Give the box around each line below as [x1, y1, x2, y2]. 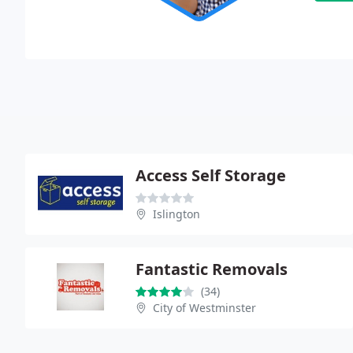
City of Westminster [153, 299, 256, 315]
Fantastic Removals [136, 258, 288, 280]
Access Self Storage [136, 164, 286, 186]
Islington [153, 206, 200, 221]
